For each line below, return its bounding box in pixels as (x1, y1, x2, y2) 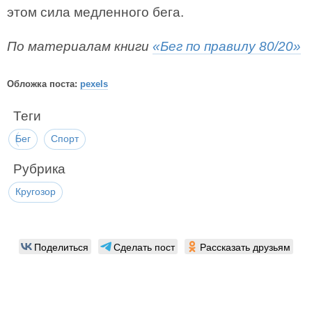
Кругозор (15, 186, 56, 198)
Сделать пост (114, 240, 175, 254)
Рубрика (13, 162, 65, 177)
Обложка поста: (7, 78, 80, 89)
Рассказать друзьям (200, 240, 290, 254)
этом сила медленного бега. (7, 5, 184, 19)
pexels (80, 78, 108, 89)
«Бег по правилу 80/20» (153, 39, 301, 54)
